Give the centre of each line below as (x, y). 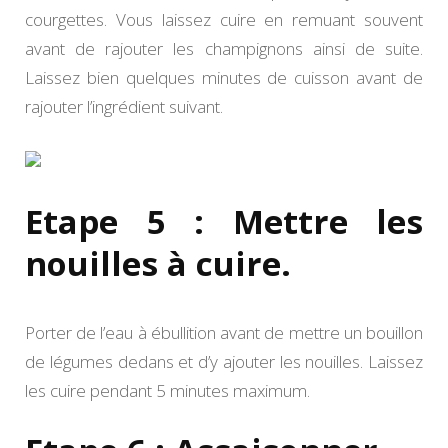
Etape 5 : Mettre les (224, 221)
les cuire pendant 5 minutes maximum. (167, 390)
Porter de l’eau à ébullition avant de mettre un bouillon (224, 332)
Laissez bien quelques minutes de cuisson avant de (224, 77)
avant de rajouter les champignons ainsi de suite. (224, 48)
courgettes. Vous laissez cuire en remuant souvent (224, 19)
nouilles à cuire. (158, 263)
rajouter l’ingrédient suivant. (124, 106)
